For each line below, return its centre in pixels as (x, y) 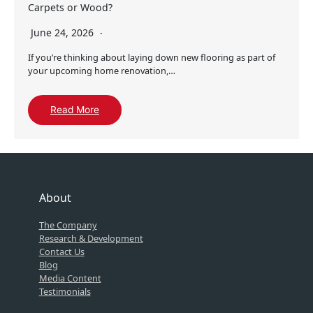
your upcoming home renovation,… (102, 70)
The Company (68, 225)
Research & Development (91, 239)
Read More (75, 109)
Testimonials (65, 292)
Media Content (70, 278)
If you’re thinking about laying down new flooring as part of (152, 57)
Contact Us (61, 252)
